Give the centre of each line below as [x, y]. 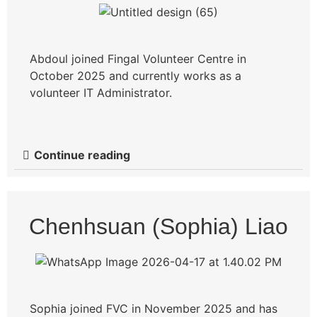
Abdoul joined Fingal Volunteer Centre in [138, 58]
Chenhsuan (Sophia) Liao [158, 227]
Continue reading [82, 155]
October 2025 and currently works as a [136, 75]
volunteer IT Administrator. [103, 92]
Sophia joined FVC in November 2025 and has [154, 308]
